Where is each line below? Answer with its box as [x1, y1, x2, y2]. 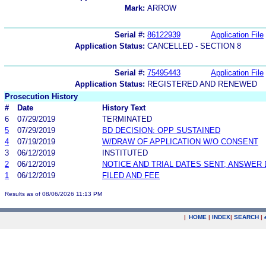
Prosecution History [5, 91, 78, 101]
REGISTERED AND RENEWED [147, 79, 257, 88]
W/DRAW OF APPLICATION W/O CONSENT [102, 137, 258, 146]
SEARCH [234, 214, 259, 220]
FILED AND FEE [102, 170, 160, 180]
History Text [102, 103, 145, 112]
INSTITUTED [102, 148, 148, 157]
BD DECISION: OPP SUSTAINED [102, 125, 220, 135]
